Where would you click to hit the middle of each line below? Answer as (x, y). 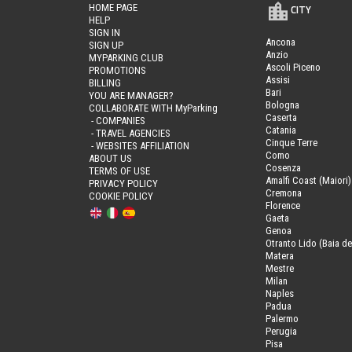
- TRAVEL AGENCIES (130, 133)
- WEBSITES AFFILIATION (139, 145)
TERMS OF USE (120, 170)
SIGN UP (106, 45)
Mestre (279, 268)
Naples (279, 293)
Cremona (283, 192)
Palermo (282, 318)
